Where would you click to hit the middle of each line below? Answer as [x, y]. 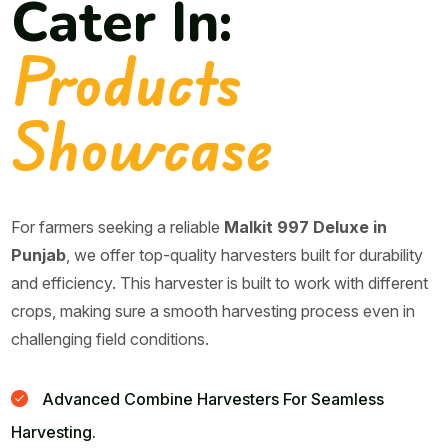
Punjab [39, 254]
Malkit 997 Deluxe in [306, 226]
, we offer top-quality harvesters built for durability [245, 254]
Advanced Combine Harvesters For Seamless [211, 398]
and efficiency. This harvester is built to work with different [220, 282]
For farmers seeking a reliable [118, 226]
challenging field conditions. [110, 338]
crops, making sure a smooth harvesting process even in [213, 310]
